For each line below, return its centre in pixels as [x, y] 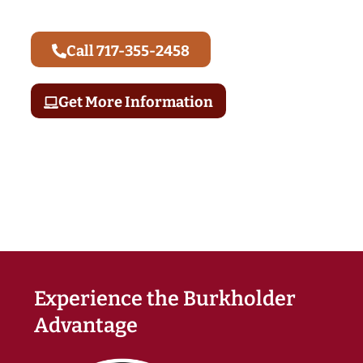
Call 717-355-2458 [128, 51]
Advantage [86, 325]
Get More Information [136, 102]
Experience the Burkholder [165, 298]
